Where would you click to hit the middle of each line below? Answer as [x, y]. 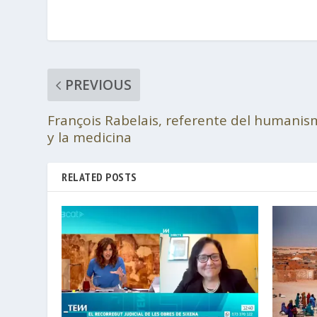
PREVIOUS [99, 85]
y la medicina [90, 138]
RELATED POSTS [99, 177]
